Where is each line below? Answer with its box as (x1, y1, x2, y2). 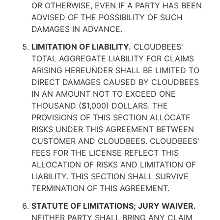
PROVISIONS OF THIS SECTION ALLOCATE (31, 112, 191, 122)
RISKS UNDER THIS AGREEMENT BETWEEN (31, 124, 194, 134)
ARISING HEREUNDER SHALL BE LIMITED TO (31, 65, 199, 75)
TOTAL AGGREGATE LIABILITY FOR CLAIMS (31, 54, 194, 63)
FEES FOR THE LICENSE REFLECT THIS (31, 148, 179, 158)
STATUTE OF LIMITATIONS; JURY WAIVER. (31, 201, 196, 211)
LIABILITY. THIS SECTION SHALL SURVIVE (31, 171, 189, 181)
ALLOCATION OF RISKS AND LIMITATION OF (31, 160, 196, 169)
